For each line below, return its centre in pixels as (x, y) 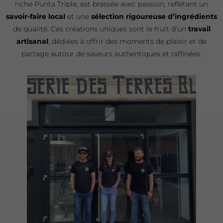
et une (78, 16)
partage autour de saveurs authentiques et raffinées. (111, 54)
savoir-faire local (36, 16)
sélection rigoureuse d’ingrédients (154, 16)
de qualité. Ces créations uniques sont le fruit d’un (100, 29)
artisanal (32, 41)
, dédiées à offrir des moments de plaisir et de (127, 41)
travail (199, 29)
